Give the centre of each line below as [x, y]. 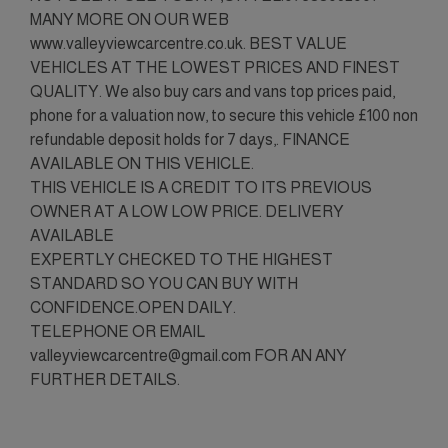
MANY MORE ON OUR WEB [129, 19]
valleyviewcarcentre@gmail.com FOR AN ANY [188, 355]
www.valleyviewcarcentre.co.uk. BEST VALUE [188, 43]
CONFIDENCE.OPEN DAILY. [133, 307]
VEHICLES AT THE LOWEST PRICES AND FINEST [215, 67]
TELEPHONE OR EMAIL [117, 331]
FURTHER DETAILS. [105, 379]
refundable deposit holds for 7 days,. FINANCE [190, 139]
